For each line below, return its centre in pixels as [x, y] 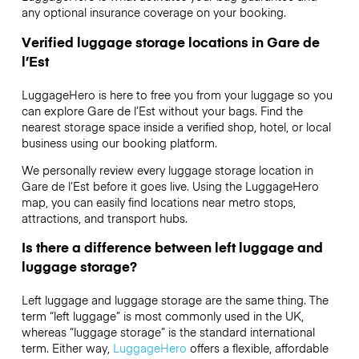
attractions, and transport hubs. [104, 218]
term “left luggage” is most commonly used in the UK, [162, 316]
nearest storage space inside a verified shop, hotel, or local [176, 126]
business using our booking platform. [119, 142]
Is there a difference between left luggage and [172, 247]
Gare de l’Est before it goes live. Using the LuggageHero [170, 186]
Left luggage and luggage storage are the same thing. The [175, 300]
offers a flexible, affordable [257, 348]
